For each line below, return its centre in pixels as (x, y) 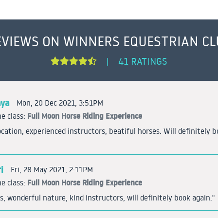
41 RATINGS (143, 61)
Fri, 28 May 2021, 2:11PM (52, 169)
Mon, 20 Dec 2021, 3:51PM (60, 102)
